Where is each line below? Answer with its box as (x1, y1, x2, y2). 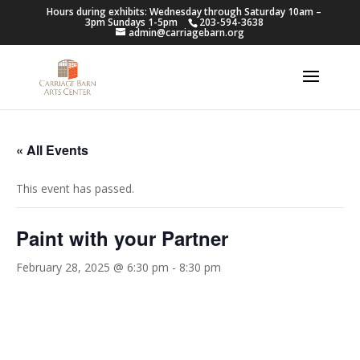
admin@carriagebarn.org (128, 26, 244, 39)
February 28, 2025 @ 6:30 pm (16, 260, 169, 275)
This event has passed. (16, 181, 134, 196)
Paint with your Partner (16, 224, 228, 252)
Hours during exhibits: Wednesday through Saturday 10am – (46, 5, 321, 18)
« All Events (16, 141, 88, 159)
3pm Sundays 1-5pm (85, 15, 178, 29)
